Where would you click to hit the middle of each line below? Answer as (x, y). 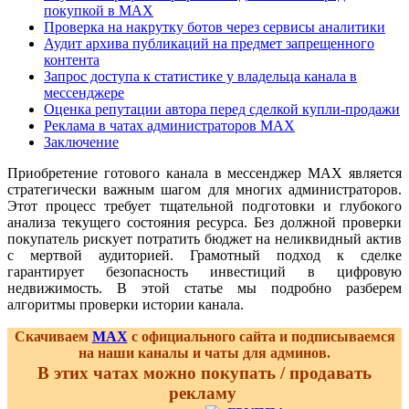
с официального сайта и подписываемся (261, 336)
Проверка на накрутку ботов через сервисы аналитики (215, 26)
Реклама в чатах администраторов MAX (169, 125)
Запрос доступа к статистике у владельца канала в (200, 76)
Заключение (81, 142)
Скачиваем (53, 336)
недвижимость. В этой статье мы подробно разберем (204, 288)
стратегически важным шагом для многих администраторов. (204, 189)
